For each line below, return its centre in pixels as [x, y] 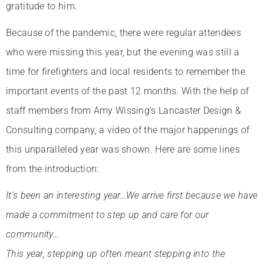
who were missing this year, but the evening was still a [123, 52]
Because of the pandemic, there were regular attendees [123, 32]
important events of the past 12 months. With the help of [128, 91]
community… [33, 234]
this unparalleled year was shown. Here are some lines [123, 149]
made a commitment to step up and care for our [108, 214]
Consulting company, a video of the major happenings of [128, 130]
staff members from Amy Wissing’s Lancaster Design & [124, 110]
